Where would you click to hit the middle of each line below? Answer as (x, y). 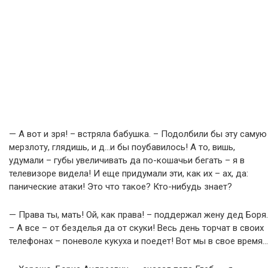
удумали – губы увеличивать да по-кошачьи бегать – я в (127, 160)
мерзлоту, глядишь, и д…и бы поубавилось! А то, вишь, (122, 147)
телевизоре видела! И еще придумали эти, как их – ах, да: (129, 173)
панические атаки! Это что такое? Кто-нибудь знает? (121, 187)
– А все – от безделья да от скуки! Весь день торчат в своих (136, 228)
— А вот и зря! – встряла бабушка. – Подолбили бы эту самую (138, 134)
